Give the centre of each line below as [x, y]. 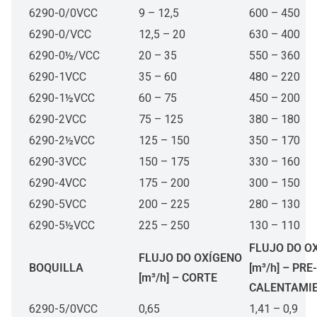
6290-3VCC [58, 162]
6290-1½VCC [62, 98]
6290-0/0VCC [63, 13]
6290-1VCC [58, 77]
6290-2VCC [58, 119]
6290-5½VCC [62, 225]
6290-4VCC [58, 183]
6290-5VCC [58, 204]
